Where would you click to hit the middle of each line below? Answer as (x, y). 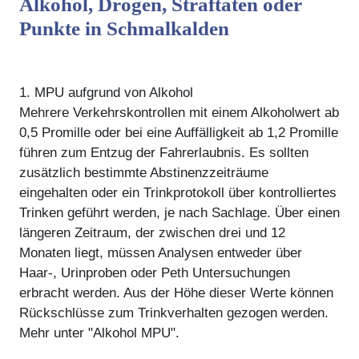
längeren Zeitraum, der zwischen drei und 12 (152, 232)
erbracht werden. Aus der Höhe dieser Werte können (176, 292)
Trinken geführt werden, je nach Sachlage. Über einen (179, 212)
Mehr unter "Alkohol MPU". (99, 333)
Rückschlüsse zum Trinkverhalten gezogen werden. (174, 313)
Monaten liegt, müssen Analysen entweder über (161, 252)
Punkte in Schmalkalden (124, 28)
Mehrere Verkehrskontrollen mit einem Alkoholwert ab (179, 112)
